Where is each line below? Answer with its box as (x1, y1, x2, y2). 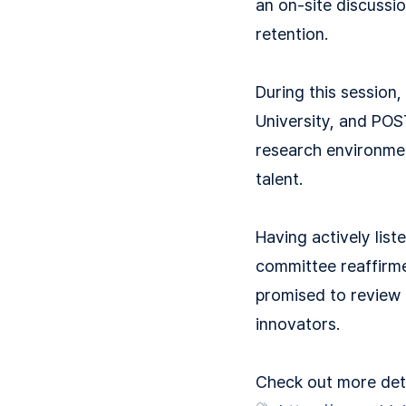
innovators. (256, 314, 340, 333)
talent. (256, 169, 303, 188)
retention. (256, 24, 328, 43)
